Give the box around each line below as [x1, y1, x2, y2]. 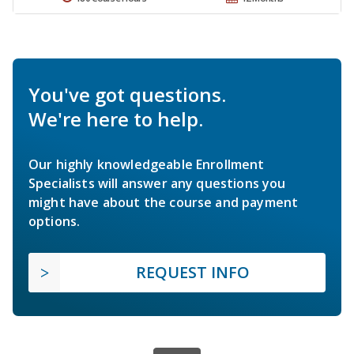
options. [28, 213, 81, 231]
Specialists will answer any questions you [28, 175, 286, 193]
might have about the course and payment [28, 194, 299, 212]
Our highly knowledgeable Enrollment [28, 156, 265, 174]
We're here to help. [28, 106, 203, 133]
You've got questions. [28, 81, 226, 108]
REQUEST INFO [136, 262, 250, 284]
